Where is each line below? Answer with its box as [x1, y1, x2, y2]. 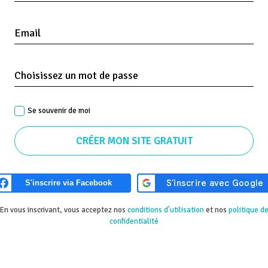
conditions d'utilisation [127, 205, 204, 215]
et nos [203, 205, 229, 215]
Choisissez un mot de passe [14, 69, 138, 82]
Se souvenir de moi [28, 106, 90, 115]
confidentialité [109, 217, 159, 226]
